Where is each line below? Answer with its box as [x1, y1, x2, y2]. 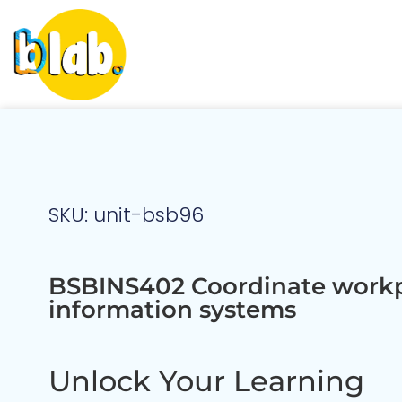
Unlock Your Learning [48, 363, 364, 398]
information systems [48, 295, 296, 325]
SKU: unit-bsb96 [48, 201, 204, 230]
